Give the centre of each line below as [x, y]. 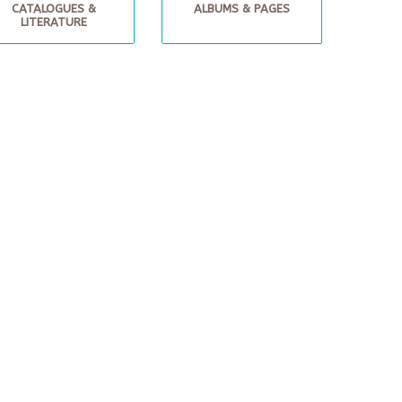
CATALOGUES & [53, 9]
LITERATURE [53, 22]
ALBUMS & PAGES [241, 9]
